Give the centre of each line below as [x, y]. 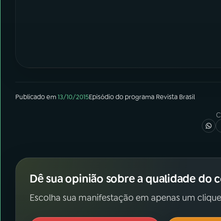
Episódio [101, 97]
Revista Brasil [175, 97]
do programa [135, 97]
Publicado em [36, 97]
